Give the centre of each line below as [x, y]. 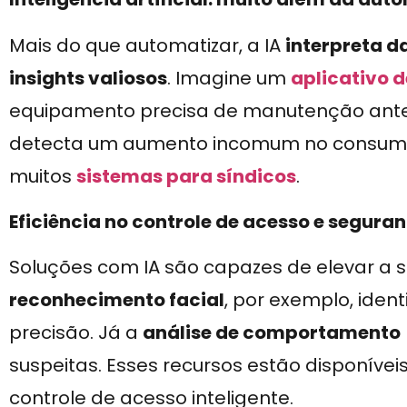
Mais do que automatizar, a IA [147, 45]
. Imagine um [229, 78]
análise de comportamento [272, 333]
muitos [43, 176]
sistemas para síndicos [186, 176]
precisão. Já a [76, 333]
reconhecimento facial [117, 300]
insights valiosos [88, 78]
